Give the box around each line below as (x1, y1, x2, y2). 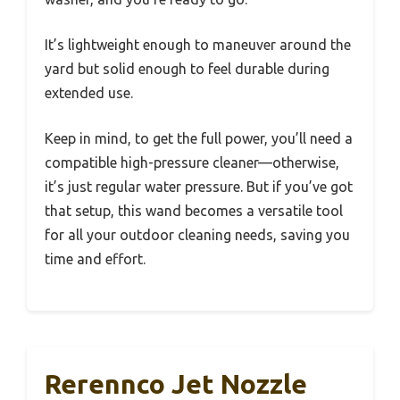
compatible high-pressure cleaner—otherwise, (45, 154, 339, 171)
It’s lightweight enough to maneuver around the (45, 36, 351, 53)
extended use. (45, 84, 133, 101)
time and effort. (45, 250, 146, 267)
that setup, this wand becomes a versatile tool (45, 202, 343, 219)
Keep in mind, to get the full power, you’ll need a (45, 129, 353, 146)
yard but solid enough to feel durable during (45, 60, 329, 77)
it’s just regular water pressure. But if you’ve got (45, 178, 353, 195)
